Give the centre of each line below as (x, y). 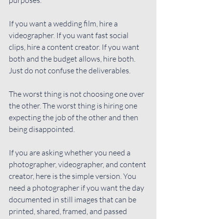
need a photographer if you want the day (77, 187)
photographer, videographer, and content (78, 164)
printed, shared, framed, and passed (69, 211)
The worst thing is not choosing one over (77, 94)
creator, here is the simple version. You (73, 176)
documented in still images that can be (73, 199)
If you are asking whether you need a (70, 152)
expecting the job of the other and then (74, 117)
